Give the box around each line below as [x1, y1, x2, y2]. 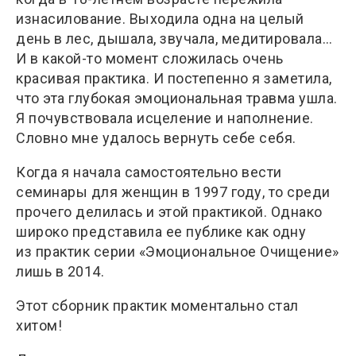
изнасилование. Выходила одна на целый [16, 10, 304, 27]
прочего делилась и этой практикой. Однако [16, 203, 323, 220]
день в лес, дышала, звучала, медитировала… [16, 29, 332, 47]
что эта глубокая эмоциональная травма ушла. [16, 89, 338, 106]
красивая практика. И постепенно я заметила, [16, 69, 332, 87]
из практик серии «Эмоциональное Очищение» [16, 242, 339, 260]
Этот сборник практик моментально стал [16, 296, 299, 314]
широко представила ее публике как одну [16, 222, 306, 240]
